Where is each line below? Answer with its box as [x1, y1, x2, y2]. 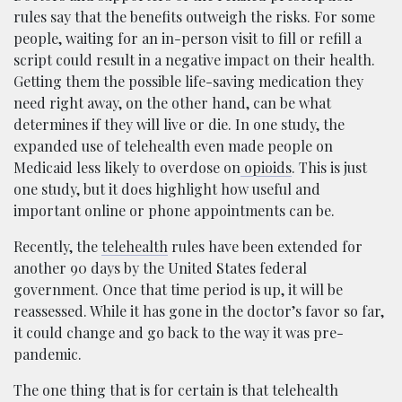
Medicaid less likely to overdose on [13, 157, 240, 177]
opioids [240, 157, 292, 177]
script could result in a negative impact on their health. [13, 49, 375, 69]
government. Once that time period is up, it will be [13, 279, 343, 299]
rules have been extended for [168, 236, 363, 256]
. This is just [292, 157, 367, 177]
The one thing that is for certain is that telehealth [13, 380, 338, 399]
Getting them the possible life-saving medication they [13, 71, 363, 91]
